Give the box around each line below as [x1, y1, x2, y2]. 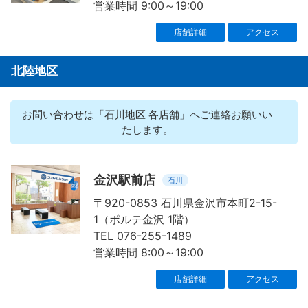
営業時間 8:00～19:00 [93, 245, 203, 260]
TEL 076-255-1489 [93, 229, 192, 243]
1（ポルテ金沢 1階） [93, 212, 195, 227]
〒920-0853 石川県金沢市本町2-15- [93, 196, 277, 210]
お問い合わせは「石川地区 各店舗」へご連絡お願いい [22, 108, 272, 122]
